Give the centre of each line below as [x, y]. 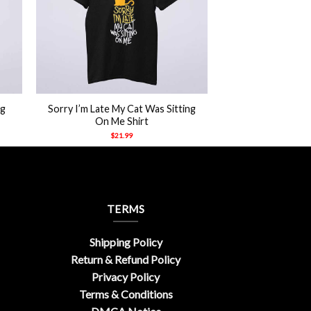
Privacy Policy [126, 277]
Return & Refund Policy [126, 260]
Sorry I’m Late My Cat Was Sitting [121, 108]
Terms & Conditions [126, 294]
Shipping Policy [126, 242]
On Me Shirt [121, 121]
